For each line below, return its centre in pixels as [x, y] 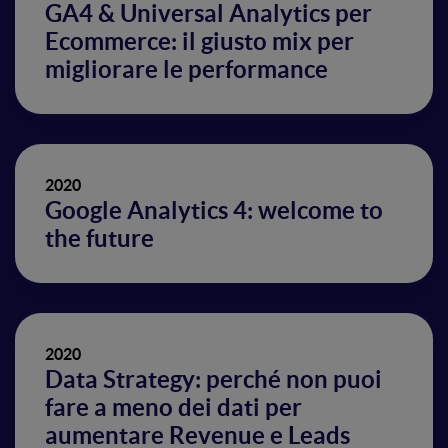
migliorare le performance [186, 69]
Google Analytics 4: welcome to [214, 210]
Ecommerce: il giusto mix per [199, 41]
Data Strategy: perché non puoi [213, 379]
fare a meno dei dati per [173, 407]
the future [99, 238]
